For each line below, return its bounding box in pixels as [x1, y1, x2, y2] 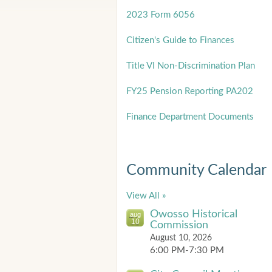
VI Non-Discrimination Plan [146, 61, 255, 70]
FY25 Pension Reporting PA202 [126, 87, 253, 96]
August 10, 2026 [150, 234, 212, 242]
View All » [126, 191, 166, 200]
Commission [150, 220, 208, 231]
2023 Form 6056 [126, 10, 195, 19]
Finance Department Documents [126, 112, 254, 121]
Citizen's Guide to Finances [126, 36, 234, 45]
